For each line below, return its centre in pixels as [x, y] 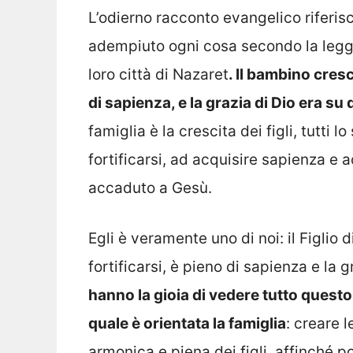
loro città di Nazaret [158, 74]
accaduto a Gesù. [150, 188]
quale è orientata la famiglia [187, 324]
